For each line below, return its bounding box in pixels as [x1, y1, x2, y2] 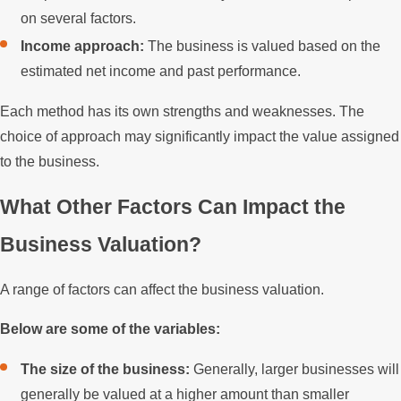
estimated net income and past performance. [21, 63, 302, 79]
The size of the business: [21, 361, 191, 377]
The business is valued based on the [144, 38, 381, 54]
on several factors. [21, 10, 137, 26]
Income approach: [21, 38, 145, 54]
